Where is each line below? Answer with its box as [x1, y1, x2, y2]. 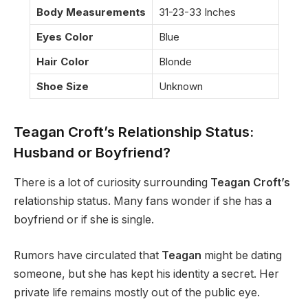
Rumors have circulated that [14, 248, 162, 262]
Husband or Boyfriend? [14, 143, 170, 161]
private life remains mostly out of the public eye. [14, 285, 260, 299]
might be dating [201, 248, 282, 262]
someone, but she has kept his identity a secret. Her [14, 267, 279, 280]
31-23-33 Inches [158, 5, 236, 19]
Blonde [158, 54, 192, 68]
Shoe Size [36, 79, 89, 93]
